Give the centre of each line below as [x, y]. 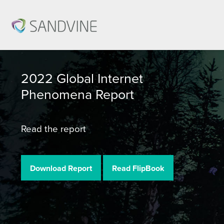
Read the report [53, 128]
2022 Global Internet [82, 78]
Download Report [61, 168]
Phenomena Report [77, 94]
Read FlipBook [138, 168]
